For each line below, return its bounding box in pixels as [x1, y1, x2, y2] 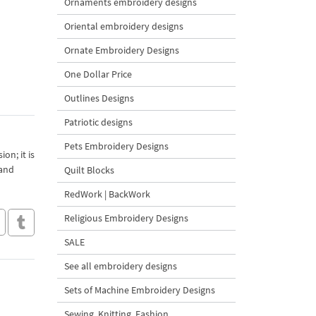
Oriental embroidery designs [64, 20, 183, 32]
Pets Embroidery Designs [64, 140, 169, 152]
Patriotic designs [64, 116, 133, 128]
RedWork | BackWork [64, 188, 150, 200]
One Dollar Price [64, 68, 132, 80]
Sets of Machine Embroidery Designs [64, 284, 215, 296]
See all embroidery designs [64, 260, 177, 272]
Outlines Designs [64, 92, 134, 104]
